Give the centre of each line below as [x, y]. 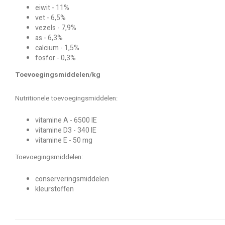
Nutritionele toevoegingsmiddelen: [66, 98]
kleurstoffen [54, 189]
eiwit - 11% [52, 8]
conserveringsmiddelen [72, 179]
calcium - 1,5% [57, 48]
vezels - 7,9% [56, 28]
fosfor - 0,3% [55, 58]
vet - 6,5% [50, 18]
